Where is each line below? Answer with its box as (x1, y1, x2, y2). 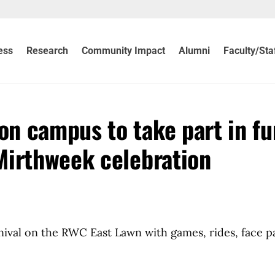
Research (26, 44, 69, 56)
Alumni (179, 44, 211, 56)
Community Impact (82, 44, 166, 56)
